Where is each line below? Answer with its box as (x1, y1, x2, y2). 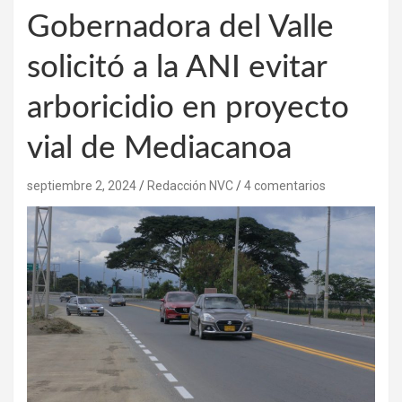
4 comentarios (244, 178, 326, 193)
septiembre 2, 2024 (27, 178, 136, 193)
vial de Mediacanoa (27, 132, 292, 164)
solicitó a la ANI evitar (27, 51, 327, 83)
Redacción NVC (147, 178, 233, 193)
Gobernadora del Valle (27, 11, 334, 43)
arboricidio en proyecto (27, 92, 349, 124)
